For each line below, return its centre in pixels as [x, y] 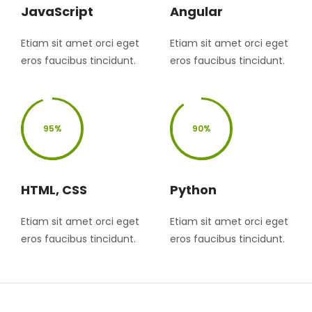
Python [193, 189]
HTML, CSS [54, 189]
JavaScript [57, 11]
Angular [196, 11]
